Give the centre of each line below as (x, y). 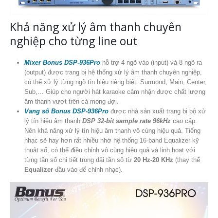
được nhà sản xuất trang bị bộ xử (157, 111)
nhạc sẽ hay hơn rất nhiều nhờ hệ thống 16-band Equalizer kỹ (111, 141)
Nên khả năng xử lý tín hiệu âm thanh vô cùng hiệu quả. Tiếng (112, 131)
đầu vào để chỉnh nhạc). (88, 170)
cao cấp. (184, 121)
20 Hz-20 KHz (153, 160)
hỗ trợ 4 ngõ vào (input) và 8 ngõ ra (151, 63)
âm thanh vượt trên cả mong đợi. (71, 102)
